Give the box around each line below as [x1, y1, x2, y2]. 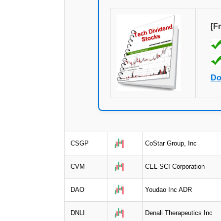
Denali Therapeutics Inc [145, 209, 213, 217]
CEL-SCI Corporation [145, 162, 205, 170]
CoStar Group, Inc [145, 139, 197, 147]
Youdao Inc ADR [145, 185, 192, 193]
